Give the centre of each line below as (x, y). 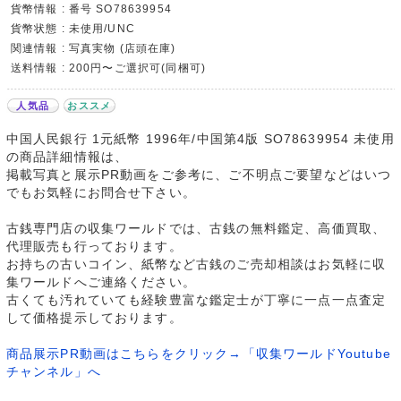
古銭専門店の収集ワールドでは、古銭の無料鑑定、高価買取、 (196, 229)
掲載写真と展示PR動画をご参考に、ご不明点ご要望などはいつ (199, 175)
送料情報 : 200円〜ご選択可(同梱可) (108, 68)
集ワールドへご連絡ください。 (101, 282)
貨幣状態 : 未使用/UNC (73, 29)
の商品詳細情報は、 (67, 157)
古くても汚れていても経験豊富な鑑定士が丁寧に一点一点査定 (196, 300)
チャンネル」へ (53, 372)
